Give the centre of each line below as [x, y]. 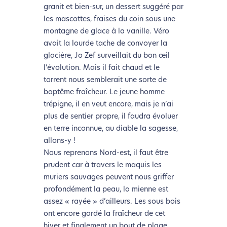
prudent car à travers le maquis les [102, 166]
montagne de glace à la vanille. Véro [106, 32]
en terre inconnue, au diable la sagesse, [110, 129]
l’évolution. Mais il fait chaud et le [101, 68]
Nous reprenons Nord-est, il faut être [106, 154]
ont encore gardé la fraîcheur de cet [104, 214]
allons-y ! [59, 141]
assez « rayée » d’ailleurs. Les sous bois [112, 202]
